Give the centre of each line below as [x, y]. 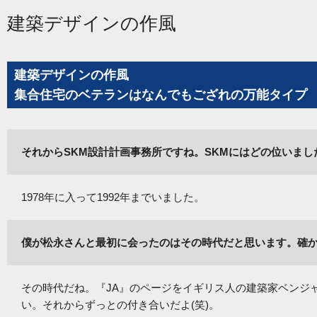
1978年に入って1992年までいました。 [113, 197]
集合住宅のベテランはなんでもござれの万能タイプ [161, 95]
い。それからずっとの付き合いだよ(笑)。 [120, 305]
